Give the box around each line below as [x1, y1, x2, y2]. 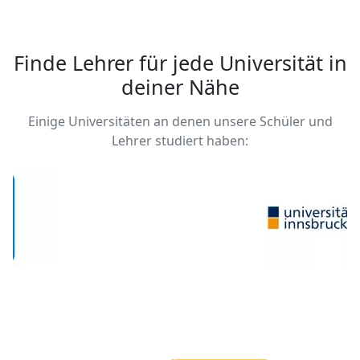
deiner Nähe [121, 73, 239, 101]
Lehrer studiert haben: [112, 132, 248, 150]
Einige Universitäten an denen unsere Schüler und [27, 112, 333, 131]
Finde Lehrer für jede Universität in [13, 49, 347, 77]
